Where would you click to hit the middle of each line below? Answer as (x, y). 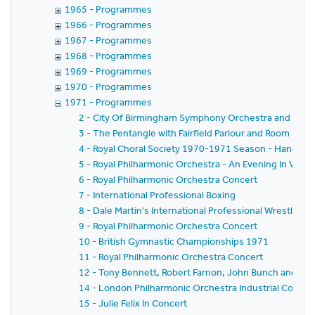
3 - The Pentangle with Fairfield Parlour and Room (184, 133)
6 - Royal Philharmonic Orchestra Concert (168, 179)
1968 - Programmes (108, 56)
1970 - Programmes (108, 86)
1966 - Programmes (108, 25)
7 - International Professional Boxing (157, 195)
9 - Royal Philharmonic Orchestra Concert (168, 226)
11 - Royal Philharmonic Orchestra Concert (171, 257)
